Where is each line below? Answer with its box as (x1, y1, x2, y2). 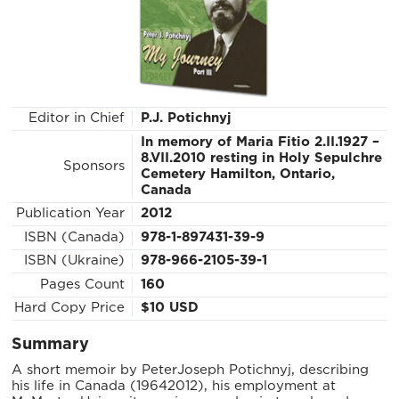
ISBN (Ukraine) (23, 255, 125, 267)
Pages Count (39, 278, 125, 290)
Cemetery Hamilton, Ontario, (140, 167, 335, 180)
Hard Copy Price (13, 302, 125, 314)
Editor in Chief (28, 112, 125, 125)
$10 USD (140, 302, 199, 314)
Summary (12, 338, 90, 353)
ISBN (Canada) (23, 231, 125, 243)
